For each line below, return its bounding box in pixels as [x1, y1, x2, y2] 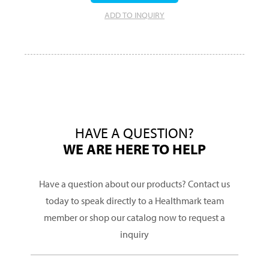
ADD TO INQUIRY [104, 10, 165, 20]
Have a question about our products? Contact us [39, 177, 230, 190]
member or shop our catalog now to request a [44, 211, 225, 223]
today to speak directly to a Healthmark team [45, 194, 224, 207]
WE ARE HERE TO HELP [63, 139, 206, 158]
